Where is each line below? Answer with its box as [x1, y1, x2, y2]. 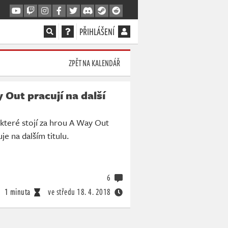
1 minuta [4, 186, 31, 198]
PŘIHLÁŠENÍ [79, 25, 115, 38]
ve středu [48, 186, 75, 198]
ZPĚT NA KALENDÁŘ [69, 57, 120, 69]
